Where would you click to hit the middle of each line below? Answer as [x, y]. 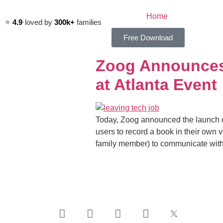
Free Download [148, 38]
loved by [40, 22]
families [88, 22]
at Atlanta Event [156, 85]
